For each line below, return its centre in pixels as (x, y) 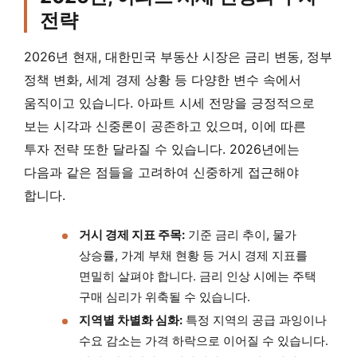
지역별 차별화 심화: (131, 320)
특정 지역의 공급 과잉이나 (255, 320)
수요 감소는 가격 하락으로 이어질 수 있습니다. (204, 341)
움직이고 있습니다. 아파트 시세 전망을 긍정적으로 (169, 103)
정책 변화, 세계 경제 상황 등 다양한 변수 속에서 (163, 80)
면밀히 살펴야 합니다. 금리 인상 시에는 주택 (198, 277)
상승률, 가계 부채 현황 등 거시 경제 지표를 (193, 256)
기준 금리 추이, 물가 (241, 235)
